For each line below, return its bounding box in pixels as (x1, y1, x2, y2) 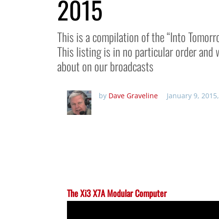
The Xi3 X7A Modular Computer (67, 186, 167, 199)
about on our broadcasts (57, 57, 153, 75)
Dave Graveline (109, 90, 158, 100)
